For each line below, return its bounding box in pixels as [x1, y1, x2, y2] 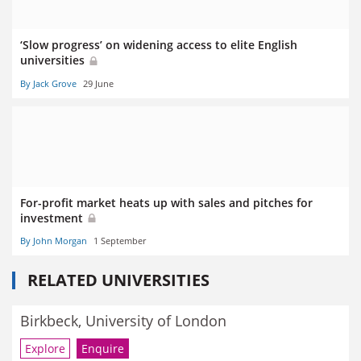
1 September [93, 234, 146, 247]
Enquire [81, 341, 124, 357]
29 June [83, 77, 114, 89]
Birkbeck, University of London [20, 310, 226, 330]
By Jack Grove [20, 77, 77, 89]
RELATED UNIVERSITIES [27, 268, 210, 291]
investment [20, 210, 86, 226]
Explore [25, 341, 65, 357]
